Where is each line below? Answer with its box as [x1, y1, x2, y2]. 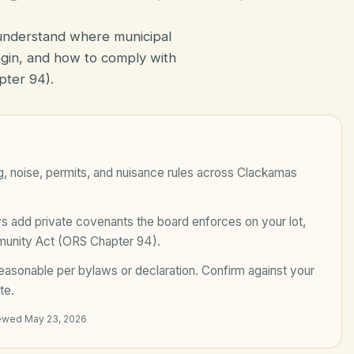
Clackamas [237, 165, 297, 180]
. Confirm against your [195, 263, 314, 278]
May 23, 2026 [24, 313, 87, 325]
